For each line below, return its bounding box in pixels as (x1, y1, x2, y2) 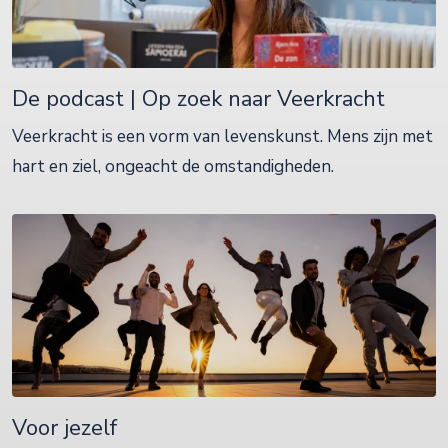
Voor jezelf (12, 413, 117, 444)
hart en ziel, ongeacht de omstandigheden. (12, 155, 334, 179)
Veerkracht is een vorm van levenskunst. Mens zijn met (12, 125, 433, 149)
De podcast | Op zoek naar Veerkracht (12, 84, 385, 115)
